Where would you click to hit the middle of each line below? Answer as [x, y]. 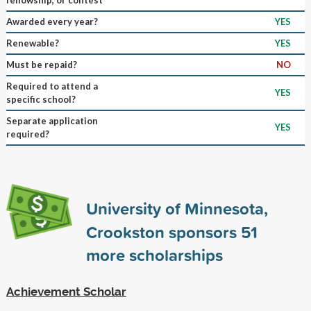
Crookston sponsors [163, 232]
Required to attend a [52, 86]
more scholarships [154, 254]
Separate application [52, 120]
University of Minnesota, [177, 208]
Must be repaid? [41, 64]
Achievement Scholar [66, 291]
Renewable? [32, 43]
